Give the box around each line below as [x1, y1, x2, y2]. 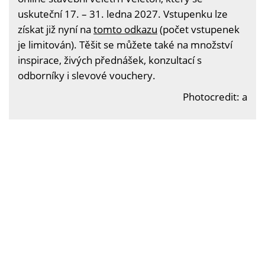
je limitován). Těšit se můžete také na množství [18, 38, 232, 51]
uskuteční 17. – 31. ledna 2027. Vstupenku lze [18, 7, 228, 21]
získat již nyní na [18, 22, 93, 36]
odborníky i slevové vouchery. [18, 69, 156, 82]
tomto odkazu [93, 22, 157, 36]
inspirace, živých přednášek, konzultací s [18, 53, 202, 67]
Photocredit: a [183, 90, 247, 104]
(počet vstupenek [157, 22, 240, 36]
